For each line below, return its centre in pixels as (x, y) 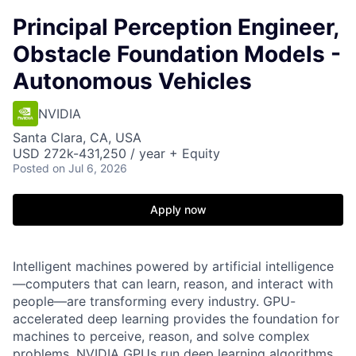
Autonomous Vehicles (132, 81)
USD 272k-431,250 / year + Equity (116, 153)
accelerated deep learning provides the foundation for (176, 319)
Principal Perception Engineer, (176, 27)
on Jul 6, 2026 (90, 168)
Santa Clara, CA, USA (77, 137)
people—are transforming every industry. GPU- (154, 301)
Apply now (178, 209)
